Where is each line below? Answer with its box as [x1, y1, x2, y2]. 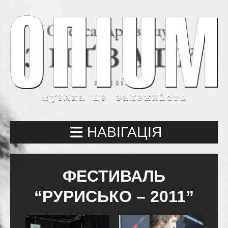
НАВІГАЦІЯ [87, 124, 162, 140]
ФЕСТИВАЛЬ [63, 166, 165, 185]
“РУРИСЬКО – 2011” [34, 187, 194, 206]
